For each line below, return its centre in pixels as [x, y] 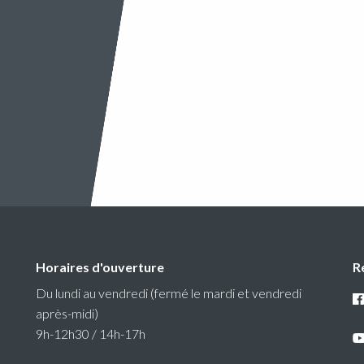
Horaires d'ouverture [100, 267]
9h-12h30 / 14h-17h [90, 334]
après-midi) [67, 314]
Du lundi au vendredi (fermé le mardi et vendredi [168, 293]
